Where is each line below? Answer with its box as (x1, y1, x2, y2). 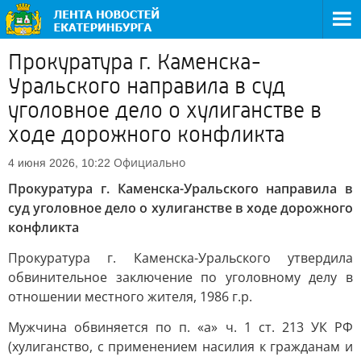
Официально (114, 155, 185, 170)
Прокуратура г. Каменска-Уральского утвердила (8, 249, 353, 267)
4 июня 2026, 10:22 (8, 156, 110, 169)
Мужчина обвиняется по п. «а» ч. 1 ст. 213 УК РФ (8, 318, 353, 336)
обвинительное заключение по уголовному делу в (8, 268, 353, 286)
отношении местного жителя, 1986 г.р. (8, 288, 252, 305)
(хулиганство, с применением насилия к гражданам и (8, 338, 353, 355)
